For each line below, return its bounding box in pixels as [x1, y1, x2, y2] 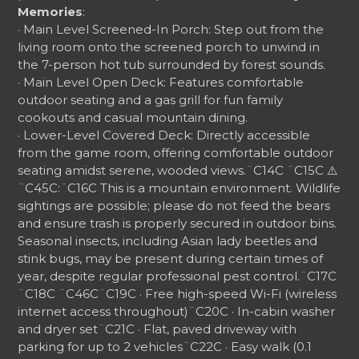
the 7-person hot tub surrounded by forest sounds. [18, 57, 326, 72]
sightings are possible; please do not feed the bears [18, 198, 331, 213]
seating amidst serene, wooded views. [18, 163, 247, 178]
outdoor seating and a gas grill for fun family [18, 92, 284, 107]
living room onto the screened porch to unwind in [18, 39, 321, 54]
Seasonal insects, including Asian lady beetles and [18, 233, 318, 248]
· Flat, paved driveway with [138, 321, 297, 337]
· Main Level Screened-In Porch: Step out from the [18, 22, 325, 37]
